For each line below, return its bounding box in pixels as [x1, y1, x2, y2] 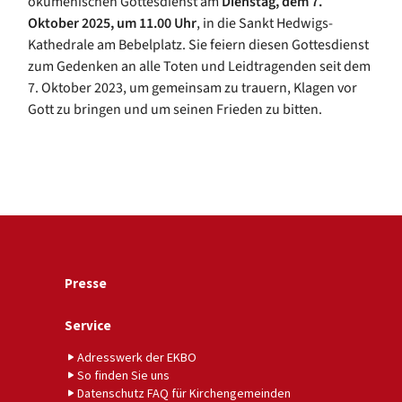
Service [65, 316, 111, 334]
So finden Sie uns [77, 366, 170, 383]
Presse [65, 274, 107, 292]
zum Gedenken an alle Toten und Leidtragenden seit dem [28, 56, 371, 76]
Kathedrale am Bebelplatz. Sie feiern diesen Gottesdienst [28, 34, 369, 55]
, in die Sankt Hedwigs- [197, 13, 333, 33]
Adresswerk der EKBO [77, 348, 197, 365]
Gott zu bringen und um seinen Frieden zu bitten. [28, 99, 322, 119]
